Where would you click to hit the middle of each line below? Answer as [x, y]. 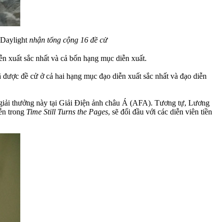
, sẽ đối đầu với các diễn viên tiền [160, 111]
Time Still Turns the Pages [67, 111]
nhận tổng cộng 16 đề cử [68, 40]
